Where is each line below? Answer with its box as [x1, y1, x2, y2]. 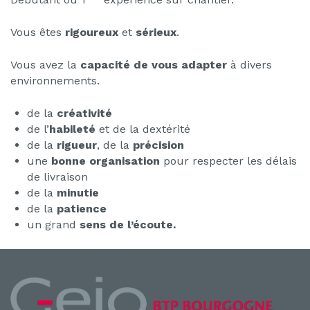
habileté [49, 122, 95, 136]
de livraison [27, 170, 88, 183]
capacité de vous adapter [80, 57, 227, 71]
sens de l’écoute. [80, 217, 176, 231]
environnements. [10, 73, 100, 87]
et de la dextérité [95, 122, 190, 136]
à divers [227, 57, 272, 71]
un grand [27, 217, 80, 231]
